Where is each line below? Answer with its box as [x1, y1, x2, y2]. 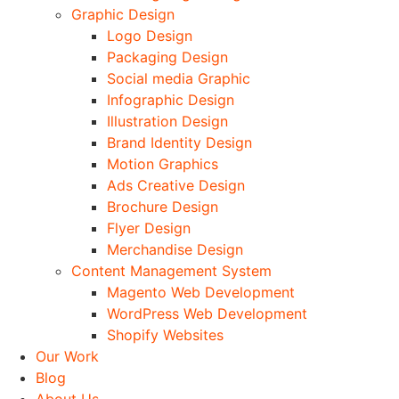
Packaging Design [107, 47, 228, 66]
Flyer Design [107, 218, 191, 237]
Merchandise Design [107, 240, 243, 258]
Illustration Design [107, 111, 228, 130]
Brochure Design [107, 197, 218, 216]
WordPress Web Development [107, 304, 307, 322]
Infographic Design [107, 90, 234, 109]
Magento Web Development [107, 282, 295, 301]
